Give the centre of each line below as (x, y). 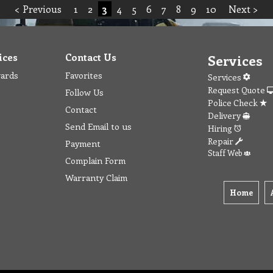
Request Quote (237, 90)
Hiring (221, 128)
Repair (222, 141)
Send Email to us (98, 126)
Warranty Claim (96, 177)
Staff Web (226, 153)
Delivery (225, 115)
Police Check (234, 103)
